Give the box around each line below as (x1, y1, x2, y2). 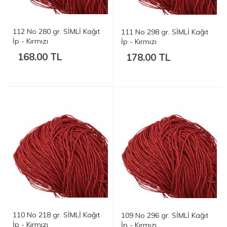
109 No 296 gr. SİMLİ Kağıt (121, 210, 208, 220)
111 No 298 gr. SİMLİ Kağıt (121, 27, 208, 36)
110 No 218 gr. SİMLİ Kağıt (13, 210, 100, 219)
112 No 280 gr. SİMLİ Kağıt (13, 26, 100, 36)
